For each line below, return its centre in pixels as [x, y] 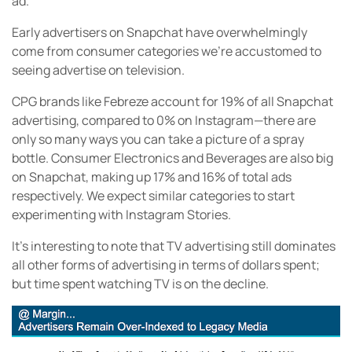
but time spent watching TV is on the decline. [140, 284]
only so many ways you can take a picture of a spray [158, 139]
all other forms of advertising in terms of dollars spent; [166, 265]
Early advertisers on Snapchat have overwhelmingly [159, 33]
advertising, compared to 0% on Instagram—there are [164, 121]
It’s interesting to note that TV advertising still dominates [174, 246]
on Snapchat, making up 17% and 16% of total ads [152, 177]
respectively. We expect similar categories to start [153, 196]
